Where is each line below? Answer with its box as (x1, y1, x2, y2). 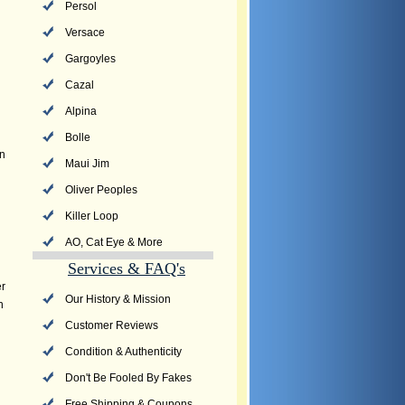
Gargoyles (65, 52, 116, 65)
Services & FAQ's (68, 259, 185, 278)
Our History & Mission (65, 293, 171, 306)
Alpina (65, 105, 97, 118)
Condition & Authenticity (65, 345, 182, 358)
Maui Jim (65, 157, 109, 170)
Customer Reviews (65, 319, 158, 332)
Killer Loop (65, 210, 118, 222)
